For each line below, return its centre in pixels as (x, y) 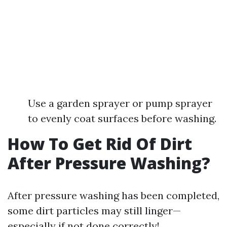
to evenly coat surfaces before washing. (122, 118)
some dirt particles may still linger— (94, 211)
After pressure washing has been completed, (113, 195)
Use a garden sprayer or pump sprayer (120, 103)
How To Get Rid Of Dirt (100, 144)
